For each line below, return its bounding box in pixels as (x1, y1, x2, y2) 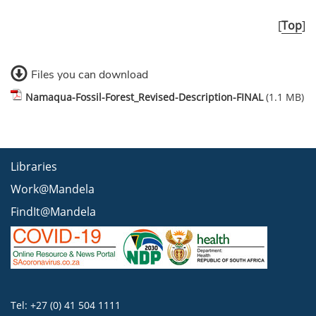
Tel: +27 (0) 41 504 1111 (11, 298, 121, 312)
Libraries (11, 159, 57, 174)
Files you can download (31, 67, 148, 83)
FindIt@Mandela (11, 204, 96, 219)
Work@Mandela (11, 181, 95, 197)
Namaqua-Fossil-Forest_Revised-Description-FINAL (25, 90, 263, 104)
